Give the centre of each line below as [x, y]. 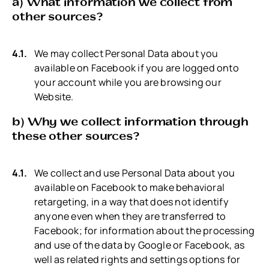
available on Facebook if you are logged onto [137, 68]
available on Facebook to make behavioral [130, 187]
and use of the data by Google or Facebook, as [140, 245]
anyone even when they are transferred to [130, 216]
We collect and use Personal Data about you [135, 173]
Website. [54, 97]
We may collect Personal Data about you [126, 54]
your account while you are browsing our [128, 83]
